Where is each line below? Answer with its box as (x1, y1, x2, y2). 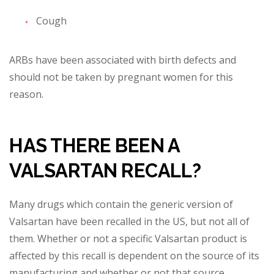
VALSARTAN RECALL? (9, 160, 201, 182)
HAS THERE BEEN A (9, 135, 180, 157)
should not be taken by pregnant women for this (9, 70, 233, 84)
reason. (9, 87, 43, 102)
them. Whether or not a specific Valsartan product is (9, 232, 247, 246)
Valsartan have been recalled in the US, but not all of (9, 215, 250, 229)
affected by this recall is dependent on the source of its (9, 249, 259, 263)
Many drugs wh (9, 198, 80, 212)
